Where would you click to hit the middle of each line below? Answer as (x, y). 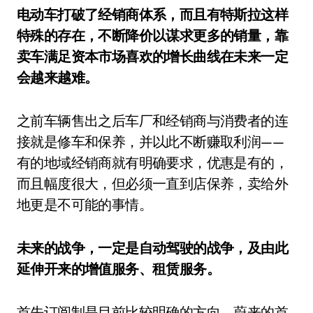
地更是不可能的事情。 (85, 204)
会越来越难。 (58, 77)
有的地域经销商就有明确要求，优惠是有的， (152, 162)
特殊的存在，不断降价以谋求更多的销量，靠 (152, 35)
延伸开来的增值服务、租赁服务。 (118, 269)
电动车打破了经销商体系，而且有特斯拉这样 (152, 14)
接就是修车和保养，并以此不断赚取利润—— (150, 141)
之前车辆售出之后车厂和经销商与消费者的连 (152, 121)
